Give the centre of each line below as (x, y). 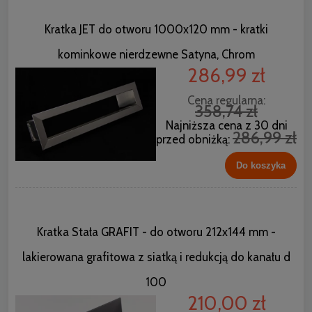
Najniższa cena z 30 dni (226, 126)
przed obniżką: (194, 140)
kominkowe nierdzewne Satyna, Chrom (156, 55)
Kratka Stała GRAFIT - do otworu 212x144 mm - (156, 232)
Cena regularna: (226, 101)
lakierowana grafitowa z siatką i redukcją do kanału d (156, 257)
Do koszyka (261, 165)
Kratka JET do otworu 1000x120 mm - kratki (156, 30)
